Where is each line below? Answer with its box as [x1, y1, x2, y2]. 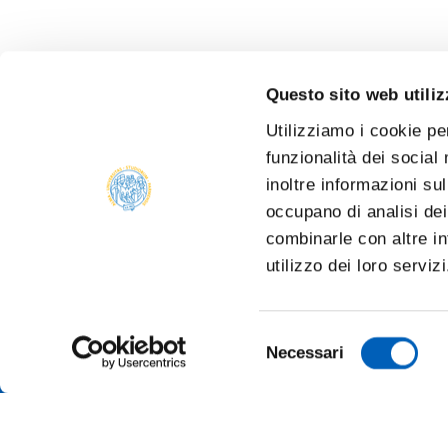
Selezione [264, 329, 339, 349]
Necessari [265, 343, 345, 362]
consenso [264, 377, 338, 397]
